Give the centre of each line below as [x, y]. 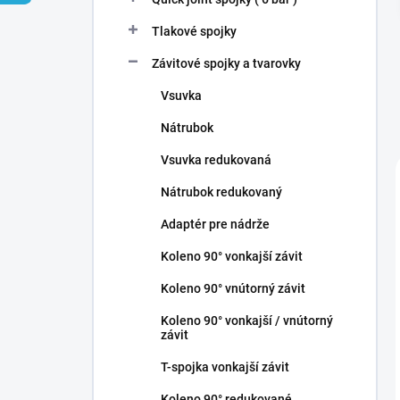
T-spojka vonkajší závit [225, 367]
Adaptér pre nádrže [215, 224]
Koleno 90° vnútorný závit [233, 288]
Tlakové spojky [194, 31]
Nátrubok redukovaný [221, 192]
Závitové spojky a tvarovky [226, 63]
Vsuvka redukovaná [216, 160]
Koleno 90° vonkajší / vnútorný [247, 321]
